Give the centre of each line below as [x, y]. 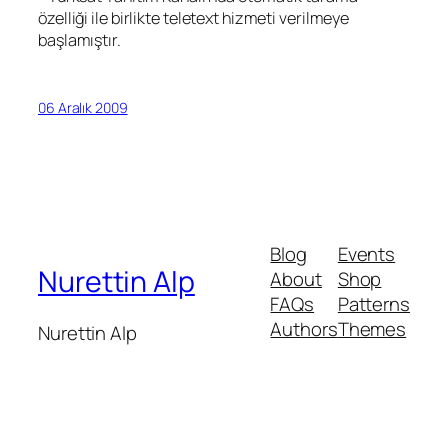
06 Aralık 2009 [83, 107]
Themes [372, 329]
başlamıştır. [79, 40]
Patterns [373, 304]
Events [366, 254]
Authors [304, 329]
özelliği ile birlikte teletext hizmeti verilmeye [194, 18]
